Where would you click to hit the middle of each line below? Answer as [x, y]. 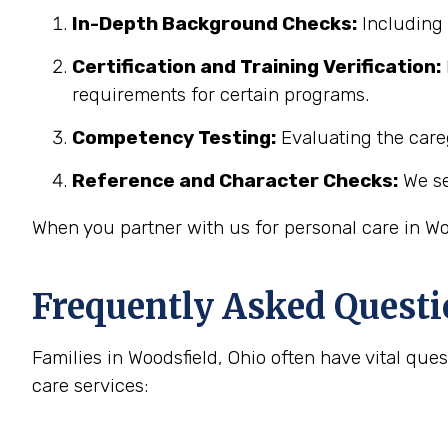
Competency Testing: [174, 137]
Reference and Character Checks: [235, 180]
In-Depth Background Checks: [214, 23]
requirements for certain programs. [220, 94]
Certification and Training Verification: [256, 66]
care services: [90, 385]
